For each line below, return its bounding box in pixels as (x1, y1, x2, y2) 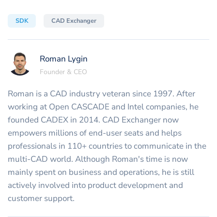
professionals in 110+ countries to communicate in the (8, 140, 206, 152)
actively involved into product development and (8, 179, 183, 191)
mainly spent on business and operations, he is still (8, 166, 194, 178)
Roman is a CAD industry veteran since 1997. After (8, 88, 195, 99)
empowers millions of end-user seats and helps (8, 127, 182, 139)
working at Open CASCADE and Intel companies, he (8, 101, 199, 112)
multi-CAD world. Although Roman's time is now (8, 153, 188, 165)
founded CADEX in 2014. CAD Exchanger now (8, 114, 179, 125)
